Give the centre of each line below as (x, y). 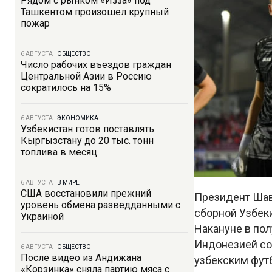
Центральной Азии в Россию (86, 76)
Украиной (42, 216)
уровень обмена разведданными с (100, 205)
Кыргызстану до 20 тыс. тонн (87, 141)
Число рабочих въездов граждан (96, 65)
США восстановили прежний (86, 193)
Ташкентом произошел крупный (95, 12)
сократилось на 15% (66, 88)
